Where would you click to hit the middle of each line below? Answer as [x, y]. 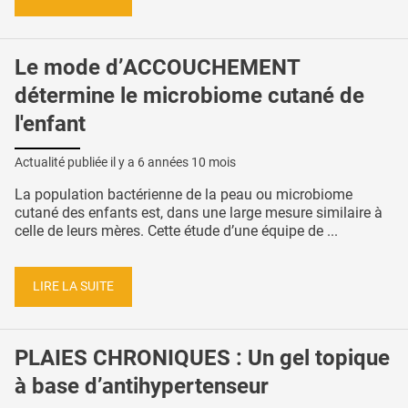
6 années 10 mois [187, 163]
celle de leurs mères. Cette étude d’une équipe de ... [176, 231]
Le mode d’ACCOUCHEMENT [157, 67]
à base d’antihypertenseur [142, 386]
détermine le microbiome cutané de [189, 95]
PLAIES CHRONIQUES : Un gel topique [202, 357]
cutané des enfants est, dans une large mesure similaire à [199, 213]
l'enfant [50, 123]
